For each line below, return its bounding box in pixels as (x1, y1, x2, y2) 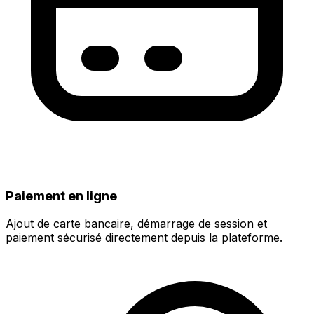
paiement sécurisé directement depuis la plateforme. (6, 231, 282, 245)
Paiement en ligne (6, 187, 117, 204)
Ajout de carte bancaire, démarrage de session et (6, 217, 267, 231)
